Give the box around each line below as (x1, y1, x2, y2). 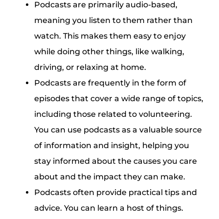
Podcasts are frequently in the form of (34, 78, 186, 88)
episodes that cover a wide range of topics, (34, 94, 203, 104)
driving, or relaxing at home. (34, 63, 146, 72)
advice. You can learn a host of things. (34, 203, 183, 213)
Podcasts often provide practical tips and (34, 188, 197, 197)
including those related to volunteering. (34, 109, 192, 119)
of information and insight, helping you (34, 141, 189, 151)
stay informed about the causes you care (34, 156, 197, 166)
